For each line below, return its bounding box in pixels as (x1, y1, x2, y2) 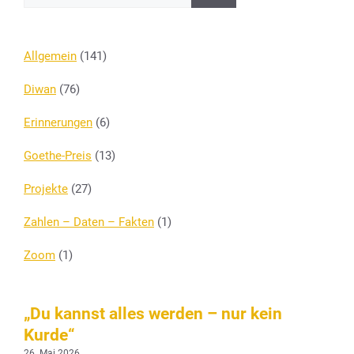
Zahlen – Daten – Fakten (24, 214, 154, 229)
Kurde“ (24, 325, 75, 345)
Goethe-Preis (24, 148, 92, 163)
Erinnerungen (24, 115, 92, 130)
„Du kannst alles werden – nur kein (24, 303, 282, 323)
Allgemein (24, 48, 77, 63)
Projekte (24, 181, 68, 196)
